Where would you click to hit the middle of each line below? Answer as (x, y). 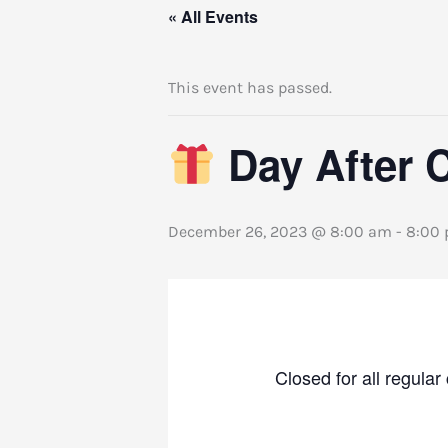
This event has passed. (250, 87)
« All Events (213, 16)
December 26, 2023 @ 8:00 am (280, 231)
